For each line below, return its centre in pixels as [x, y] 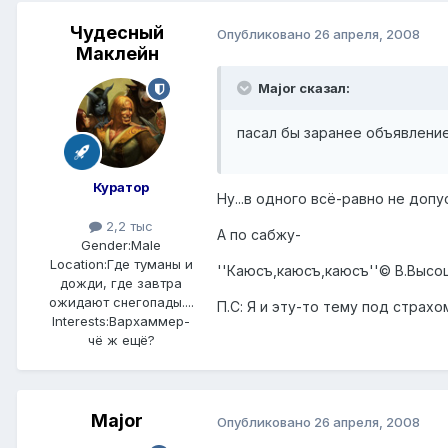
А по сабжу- [259, 235]
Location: [78, 264]
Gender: [106, 245]
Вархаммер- [149, 321]
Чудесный [117, 33]
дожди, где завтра [121, 283]
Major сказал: [302, 88]
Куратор [121, 187]
